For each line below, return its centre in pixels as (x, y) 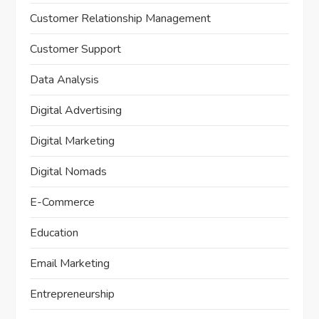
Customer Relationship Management (121, 19)
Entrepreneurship (73, 294)
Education (54, 233)
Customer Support (76, 49)
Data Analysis (65, 80)
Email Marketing (70, 264)
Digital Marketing (73, 141)
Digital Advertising (76, 111)
